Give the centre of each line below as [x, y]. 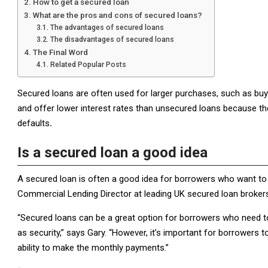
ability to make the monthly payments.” [93, 248]
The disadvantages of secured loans [112, 39]
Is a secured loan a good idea [112, 153]
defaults [33, 123]
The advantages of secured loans [107, 28]
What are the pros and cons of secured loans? [117, 15]
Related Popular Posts [88, 65]
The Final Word [60, 52]
